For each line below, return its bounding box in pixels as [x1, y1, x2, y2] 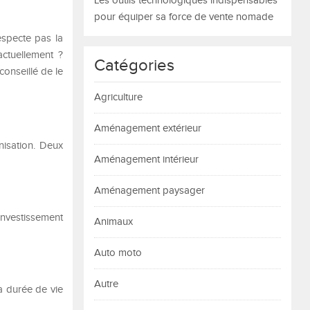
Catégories [94, 56, 174, 75]
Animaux [94, 216, 133, 228]
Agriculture [94, 91, 143, 103]
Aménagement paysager [94, 185, 205, 197]
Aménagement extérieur [94, 122, 201, 134]
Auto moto [94, 247, 142, 259]
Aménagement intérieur [94, 154, 199, 165]
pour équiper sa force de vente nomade [94, 11, 273, 23]
